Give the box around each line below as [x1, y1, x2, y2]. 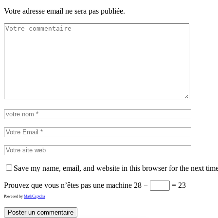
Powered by [4, 194, 24, 199]
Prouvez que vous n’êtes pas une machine [4, 181, 132, 189]
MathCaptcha [24, 194, 45, 199]
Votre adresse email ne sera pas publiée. [4, 6, 125, 15]
